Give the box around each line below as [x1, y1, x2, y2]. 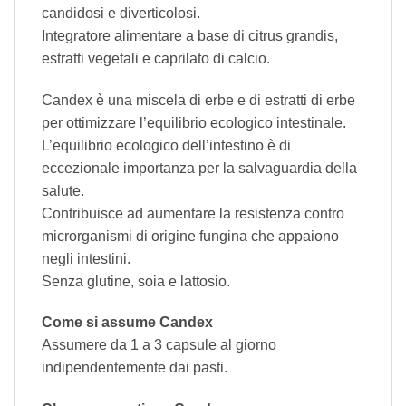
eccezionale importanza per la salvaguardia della [42, 159, 357, 176]
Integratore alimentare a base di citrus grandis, [42, 27, 338, 43]
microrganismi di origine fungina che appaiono [42, 227, 339, 244]
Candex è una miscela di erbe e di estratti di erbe [42, 92, 355, 108]
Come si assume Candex [42, 314, 213, 331]
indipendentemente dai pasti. [42, 360, 227, 376]
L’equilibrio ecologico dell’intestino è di [42, 137, 291, 153]
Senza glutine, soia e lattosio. [42, 273, 230, 289]
